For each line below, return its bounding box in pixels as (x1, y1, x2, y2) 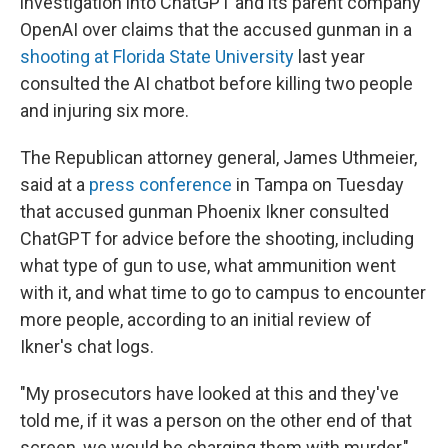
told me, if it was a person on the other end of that (20, 410, 412, 431)
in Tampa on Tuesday (232, 174, 404, 195)
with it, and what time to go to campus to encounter (20, 282, 426, 303)
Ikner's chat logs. (20, 336, 154, 357)
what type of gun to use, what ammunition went (20, 255, 396, 276)
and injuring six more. (20, 100, 189, 121)
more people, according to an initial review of (20, 309, 372, 330)
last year (294, 46, 365, 67)
